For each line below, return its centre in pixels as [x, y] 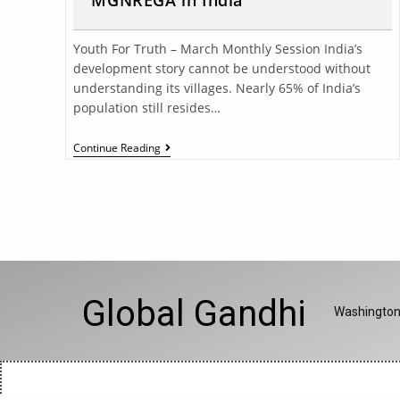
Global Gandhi [194, 314]
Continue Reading [117, 148]
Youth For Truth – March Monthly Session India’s [218, 49]
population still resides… [147, 108]
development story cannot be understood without [222, 69]
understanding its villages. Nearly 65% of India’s [217, 88]
